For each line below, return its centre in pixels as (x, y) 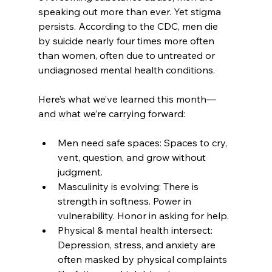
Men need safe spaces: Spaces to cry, (143, 142)
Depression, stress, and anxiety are (138, 244)
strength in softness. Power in (125, 201)
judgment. (80, 172)
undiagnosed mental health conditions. (126, 70)
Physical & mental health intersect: (136, 230)
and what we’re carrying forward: (111, 113)
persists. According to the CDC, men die (129, 26)
